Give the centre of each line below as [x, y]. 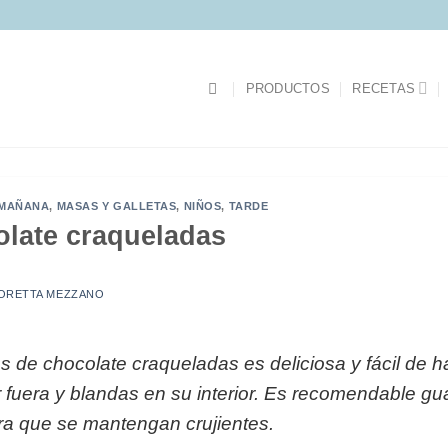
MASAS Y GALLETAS [116, 206]
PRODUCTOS [287, 88]
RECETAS [384, 88]
